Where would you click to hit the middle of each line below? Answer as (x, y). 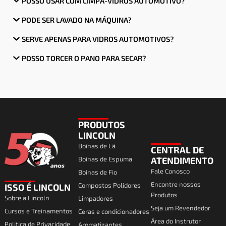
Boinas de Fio (97, 172)
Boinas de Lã (97, 146)
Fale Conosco (170, 171)
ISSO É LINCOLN (38, 187)
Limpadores (95, 198)
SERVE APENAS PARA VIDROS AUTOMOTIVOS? (98, 39)
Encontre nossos (176, 184)
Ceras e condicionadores (114, 211)
